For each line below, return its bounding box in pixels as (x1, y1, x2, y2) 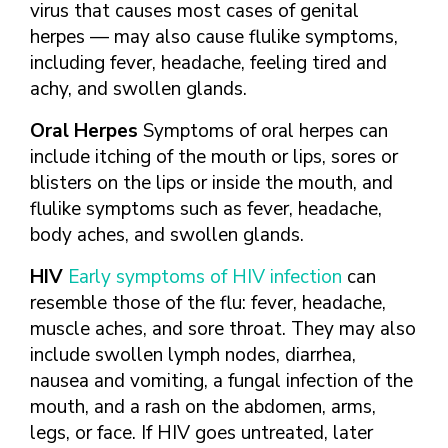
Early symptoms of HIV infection (68, 264, 342, 290)
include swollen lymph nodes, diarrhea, (30, 342, 356, 368)
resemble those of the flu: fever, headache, (30, 290, 386, 316)
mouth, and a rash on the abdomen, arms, (30, 394, 376, 420)
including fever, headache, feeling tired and (30, 50, 387, 76)
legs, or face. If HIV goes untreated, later (30, 420, 373, 446)
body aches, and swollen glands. (30, 222, 304, 248)
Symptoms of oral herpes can (138, 118, 388, 144)
